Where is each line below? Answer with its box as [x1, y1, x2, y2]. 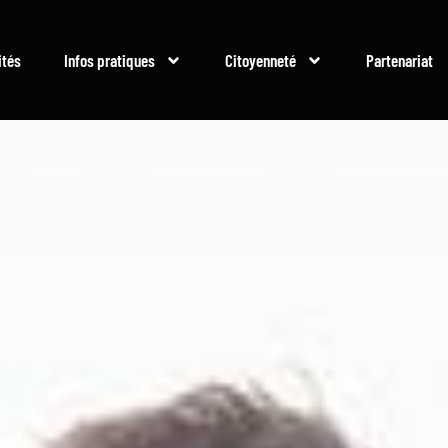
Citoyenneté [224, 50, 296, 70]
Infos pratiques [63, 50, 155, 70]
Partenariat [365, 50, 433, 70]
